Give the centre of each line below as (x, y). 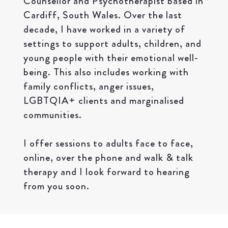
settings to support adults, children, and (112, 43)
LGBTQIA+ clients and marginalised (104, 100)
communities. (54, 115)
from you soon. (56, 186)
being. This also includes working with (106, 72)
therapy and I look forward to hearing (106, 172)
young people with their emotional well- (111, 58)
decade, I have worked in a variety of (104, 29)
